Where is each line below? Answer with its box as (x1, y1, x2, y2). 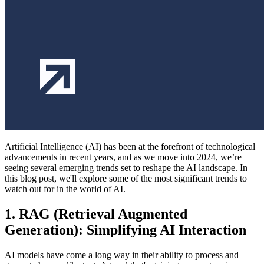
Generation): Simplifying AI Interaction (5, 222, 246, 238)
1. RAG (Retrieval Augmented (5, 206, 187, 222)
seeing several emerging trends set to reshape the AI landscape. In (5, 163, 247, 173)
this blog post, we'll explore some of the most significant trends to (5, 173, 247, 184)
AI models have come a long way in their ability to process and (5, 249, 239, 260)
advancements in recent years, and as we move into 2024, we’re (5, 152, 242, 163)
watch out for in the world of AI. (5, 184, 126, 194)
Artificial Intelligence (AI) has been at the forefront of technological (5, 141, 255, 152)
